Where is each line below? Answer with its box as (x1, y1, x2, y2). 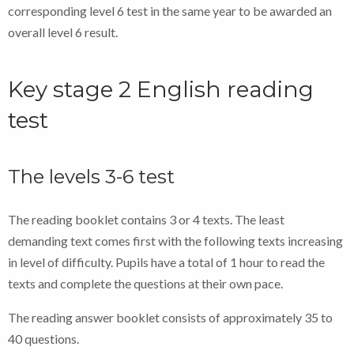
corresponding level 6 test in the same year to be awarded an (8, 3, 332, 19)
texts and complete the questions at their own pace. (8, 276, 283, 292)
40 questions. (8, 331, 79, 347)
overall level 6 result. (8, 24, 118, 40)
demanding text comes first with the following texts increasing (8, 233, 343, 249)
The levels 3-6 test (8, 165, 175, 189)
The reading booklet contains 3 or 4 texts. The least (8, 212, 284, 228)
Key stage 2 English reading (8, 76, 314, 104)
